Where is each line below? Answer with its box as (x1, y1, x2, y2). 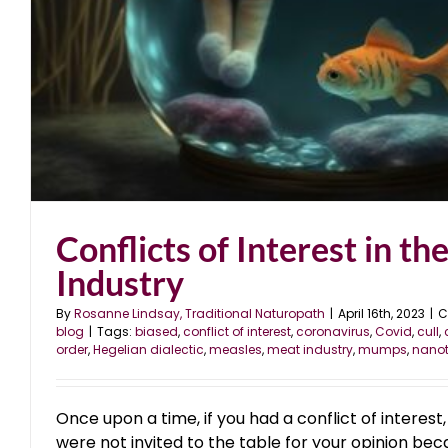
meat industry (267, 341, 353, 358)
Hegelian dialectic (93, 341, 204, 358)
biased (135, 323, 178, 340)
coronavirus (296, 323, 370, 340)
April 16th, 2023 (338, 305, 425, 322)
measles (209, 341, 262, 358)
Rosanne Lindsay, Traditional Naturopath (74, 305, 325, 322)
